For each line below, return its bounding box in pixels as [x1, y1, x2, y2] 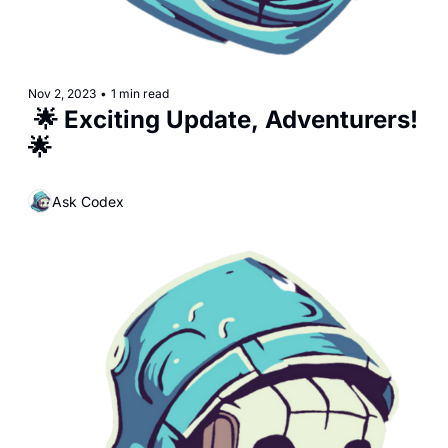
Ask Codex [52, 192, 124, 210]
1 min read [111, 86, 169, 101]
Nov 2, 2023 [28, 86, 96, 101]
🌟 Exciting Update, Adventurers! [28, 105, 418, 134]
